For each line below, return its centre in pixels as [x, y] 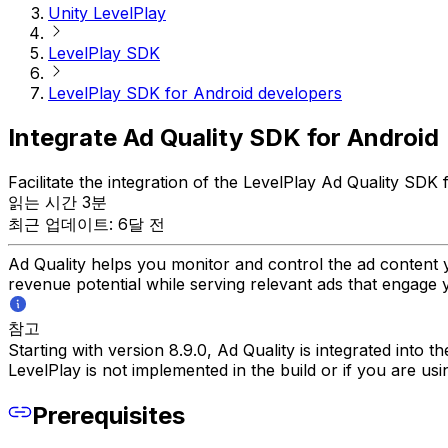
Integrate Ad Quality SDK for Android [223, 137]
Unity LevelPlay [107, 13]
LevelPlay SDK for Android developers [195, 93]
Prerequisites [108, 415]
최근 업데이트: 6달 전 [86, 223]
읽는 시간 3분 [57, 201]
